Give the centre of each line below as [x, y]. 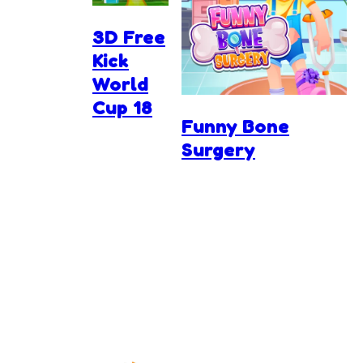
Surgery [218, 150]
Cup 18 [122, 108]
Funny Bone [235, 126]
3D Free [129, 37]
